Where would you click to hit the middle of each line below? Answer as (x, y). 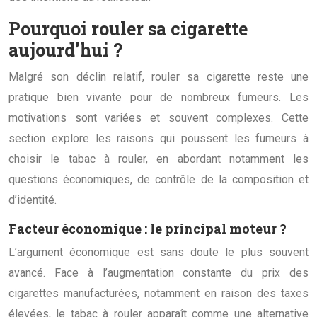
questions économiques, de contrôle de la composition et (158, 179)
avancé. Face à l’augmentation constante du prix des (158, 272)
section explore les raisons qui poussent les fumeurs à (158, 138)
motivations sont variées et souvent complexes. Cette (158, 117)
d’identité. (33, 200)
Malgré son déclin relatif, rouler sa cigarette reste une (158, 76)
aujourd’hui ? (65, 50)
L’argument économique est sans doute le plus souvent (158, 252)
